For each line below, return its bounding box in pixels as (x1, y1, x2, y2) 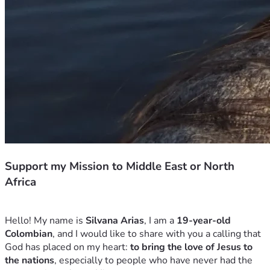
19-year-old (177, 214, 231, 228)
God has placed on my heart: (5, 240, 130, 254)
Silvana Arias (86, 214, 144, 228)
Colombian (5, 227, 52, 241)
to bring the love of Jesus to (130, 240, 253, 254)
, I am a (144, 214, 177, 228)
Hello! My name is (5, 214, 86, 228)
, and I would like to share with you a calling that (52, 227, 261, 241)
